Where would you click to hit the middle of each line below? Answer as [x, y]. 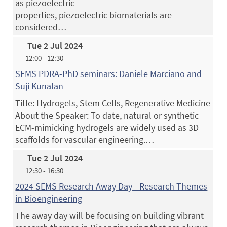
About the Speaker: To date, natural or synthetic [107, 115]
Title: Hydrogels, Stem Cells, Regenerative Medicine [113, 103]
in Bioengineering [49, 198]
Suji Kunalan [40, 86]
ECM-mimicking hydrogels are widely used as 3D [107, 127]
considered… [41, 27]
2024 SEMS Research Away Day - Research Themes [111, 186]
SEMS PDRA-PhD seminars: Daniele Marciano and [109, 73]
